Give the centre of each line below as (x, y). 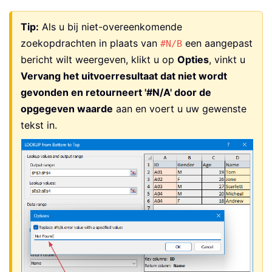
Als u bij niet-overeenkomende (110, 27)
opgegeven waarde (67, 109)
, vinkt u (227, 60)
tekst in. (39, 125)
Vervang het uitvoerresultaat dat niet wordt (124, 76)
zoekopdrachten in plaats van (90, 43)
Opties (193, 60)
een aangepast (217, 43)
